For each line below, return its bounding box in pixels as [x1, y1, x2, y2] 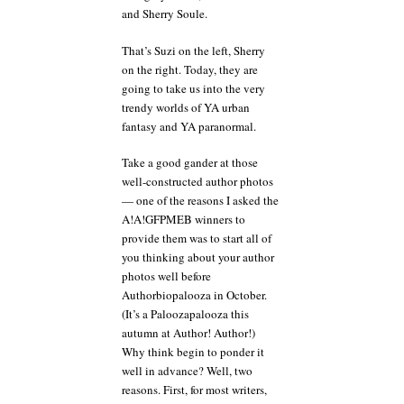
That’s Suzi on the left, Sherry [122, 41, 265, 59]
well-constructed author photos [122, 173, 273, 190]
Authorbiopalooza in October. [122, 287, 267, 304]
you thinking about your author [122, 249, 274, 266]
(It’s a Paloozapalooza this [122, 306, 249, 323]
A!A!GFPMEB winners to [122, 211, 245, 228]
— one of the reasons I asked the [122, 192, 279, 209]
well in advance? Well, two [122, 363, 252, 380]
